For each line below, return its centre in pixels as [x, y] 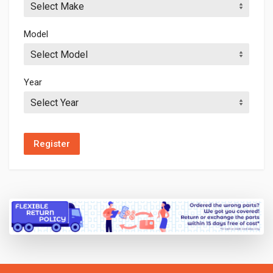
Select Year [55, 102]
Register [52, 144]
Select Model [59, 54]
